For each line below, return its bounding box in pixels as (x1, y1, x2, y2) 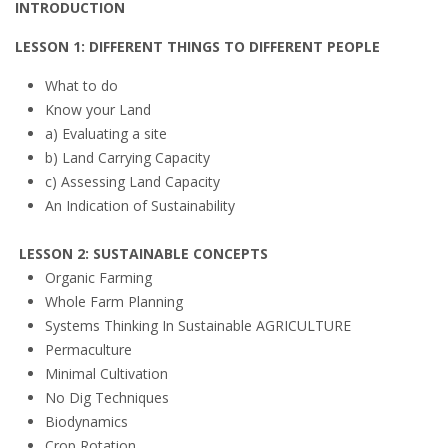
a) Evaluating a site (45, 124, 167, 143)
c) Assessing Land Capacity (45, 172, 220, 191)
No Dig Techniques (45, 388, 169, 407)
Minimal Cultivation (45, 364, 168, 383)
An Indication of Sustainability (45, 196, 235, 215)
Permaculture (45, 340, 132, 359)
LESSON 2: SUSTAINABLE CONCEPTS (19, 244, 268, 263)
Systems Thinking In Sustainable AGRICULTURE (45, 316, 351, 335)
